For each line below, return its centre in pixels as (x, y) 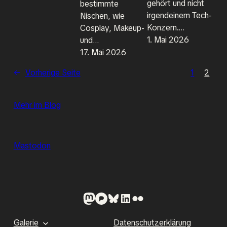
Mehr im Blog (37, 105)
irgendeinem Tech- (179, 16)
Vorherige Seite (53, 72)
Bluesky (110, 198)
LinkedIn (122, 198)
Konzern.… (166, 28)
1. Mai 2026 (168, 40)
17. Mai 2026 (103, 52)
